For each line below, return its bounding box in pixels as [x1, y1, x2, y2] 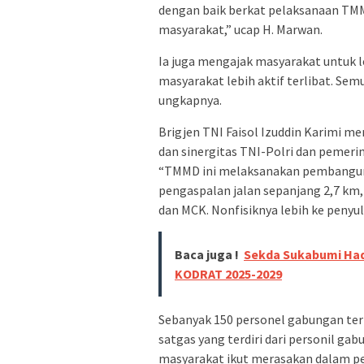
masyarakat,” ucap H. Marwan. [158, 20, 323, 37]
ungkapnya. [158, 91, 222, 108]
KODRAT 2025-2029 [175, 265, 282, 282]
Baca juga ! [175, 245, 239, 262]
